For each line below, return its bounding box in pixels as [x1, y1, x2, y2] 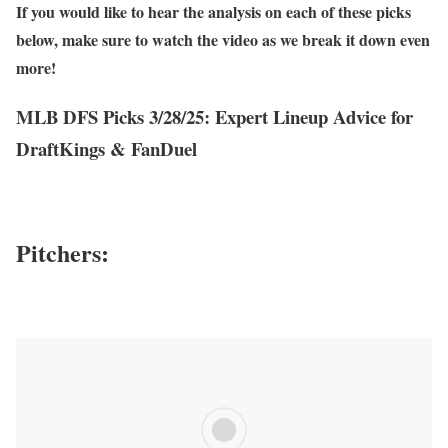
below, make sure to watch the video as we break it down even [16, 28, 430, 52]
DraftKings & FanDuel [16, 135, 197, 163]
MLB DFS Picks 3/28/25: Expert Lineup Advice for [16, 103, 413, 131]
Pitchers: [16, 234, 109, 270]
